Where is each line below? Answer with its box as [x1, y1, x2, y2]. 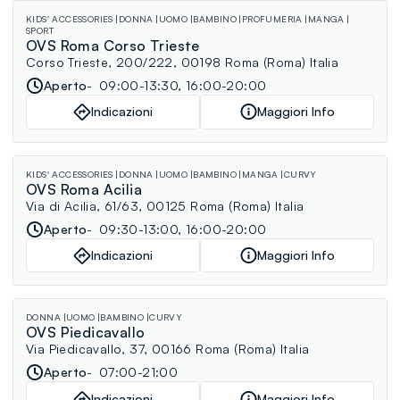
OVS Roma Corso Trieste [26, 36, 200, 54]
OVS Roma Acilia [26, 179, 142, 198]
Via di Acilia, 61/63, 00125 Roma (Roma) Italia [26, 197, 304, 213]
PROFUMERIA [241, 12, 303, 24]
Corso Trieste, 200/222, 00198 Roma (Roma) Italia [26, 54, 339, 70]
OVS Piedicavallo [26, 323, 146, 342]
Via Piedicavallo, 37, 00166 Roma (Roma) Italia [26, 341, 310, 357]
